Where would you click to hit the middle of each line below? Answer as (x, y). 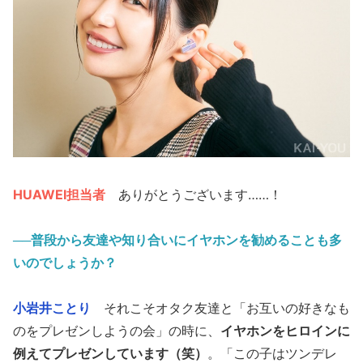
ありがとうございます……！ (194, 195)
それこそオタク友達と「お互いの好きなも (220, 308)
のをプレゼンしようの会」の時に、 (117, 331)
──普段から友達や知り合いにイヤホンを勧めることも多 (177, 240)
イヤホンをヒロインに (285, 331)
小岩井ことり (52, 308)
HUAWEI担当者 (59, 195)
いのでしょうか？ (65, 263)
